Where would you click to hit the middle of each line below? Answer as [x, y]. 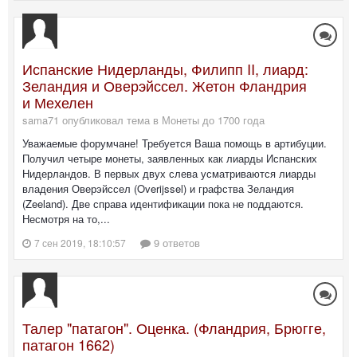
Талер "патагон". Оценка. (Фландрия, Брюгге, [174, 327]
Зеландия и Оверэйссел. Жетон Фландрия [165, 86]
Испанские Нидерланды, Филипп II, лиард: [165, 69]
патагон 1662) [69, 344]
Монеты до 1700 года [213, 120]
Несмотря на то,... [66, 219]
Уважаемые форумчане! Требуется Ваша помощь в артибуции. [175, 143]
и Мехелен [58, 102]
